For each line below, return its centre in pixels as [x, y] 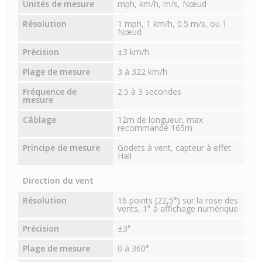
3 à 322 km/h [143, 72]
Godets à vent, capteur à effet [175, 148]
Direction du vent [58, 181]
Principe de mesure [61, 148]
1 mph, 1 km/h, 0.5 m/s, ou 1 [173, 24]
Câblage [39, 120]
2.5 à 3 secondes [150, 92]
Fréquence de [50, 92]
